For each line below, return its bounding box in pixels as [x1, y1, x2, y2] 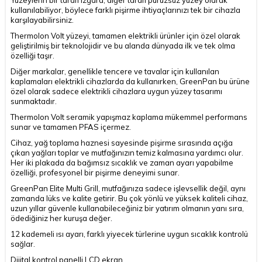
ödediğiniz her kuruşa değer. [11, 213, 112, 223]
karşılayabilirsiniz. [11, 15, 74, 25]
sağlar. [11, 239, 35, 249]
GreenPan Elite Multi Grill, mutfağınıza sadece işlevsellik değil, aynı [11, 183, 246, 193]
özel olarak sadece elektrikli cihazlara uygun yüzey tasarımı [11, 86, 222, 96]
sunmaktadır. [11, 96, 57, 106]
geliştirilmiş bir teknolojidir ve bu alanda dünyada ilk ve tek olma [11, 40, 235, 50]
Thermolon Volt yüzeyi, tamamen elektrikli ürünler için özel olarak [11, 30, 240, 40]
